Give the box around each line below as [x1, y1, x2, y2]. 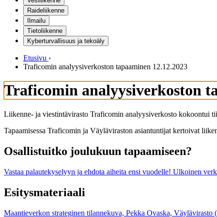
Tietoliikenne [27, 27, 62, 34]
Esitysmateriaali [4, 186, 85, 199]
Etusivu [23, 54, 46, 62]
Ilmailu [27, 17, 46, 24]
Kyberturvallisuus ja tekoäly [27, 37, 105, 45]
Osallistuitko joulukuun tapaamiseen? [4, 144, 192, 157]
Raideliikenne [27, 7, 64, 14]
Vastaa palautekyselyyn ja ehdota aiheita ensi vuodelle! [4, 167, 171, 176]
